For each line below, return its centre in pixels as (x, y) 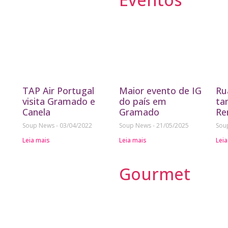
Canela (36, 112)
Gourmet (155, 174)
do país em (143, 102)
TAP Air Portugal (58, 91)
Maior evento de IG (160, 91)
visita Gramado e (59, 102)
